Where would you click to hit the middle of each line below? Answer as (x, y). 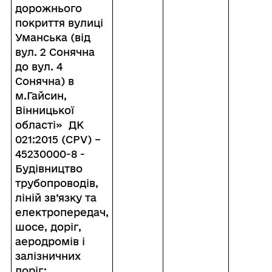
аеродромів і (50, 242)
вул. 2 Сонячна (55, 52)
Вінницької (44, 110)
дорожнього (48, 8)
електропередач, (62, 212)
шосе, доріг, (48, 227)
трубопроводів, (56, 183)
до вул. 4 (39, 67)
